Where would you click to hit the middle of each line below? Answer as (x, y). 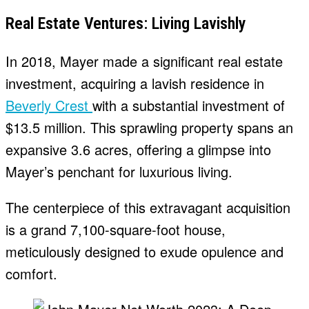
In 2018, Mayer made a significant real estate (144, 61)
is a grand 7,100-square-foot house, (116, 230)
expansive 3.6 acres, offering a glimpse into (138, 150)
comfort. (31, 274)
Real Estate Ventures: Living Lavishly (126, 24)
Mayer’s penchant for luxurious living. (119, 172)
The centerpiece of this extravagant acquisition (148, 208)
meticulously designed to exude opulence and (144, 252)
